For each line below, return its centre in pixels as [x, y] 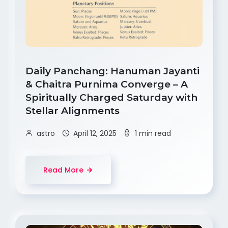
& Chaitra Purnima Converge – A [107, 84]
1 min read [153, 133]
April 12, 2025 [95, 133]
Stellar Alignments [74, 110]
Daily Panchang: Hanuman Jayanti [112, 71]
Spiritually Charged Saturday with [111, 97]
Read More [63, 170]
